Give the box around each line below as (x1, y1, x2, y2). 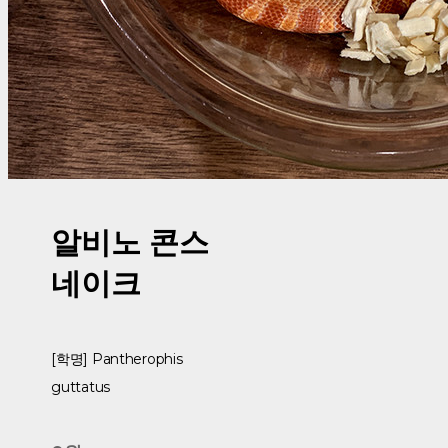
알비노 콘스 (51, 223, 210, 261)
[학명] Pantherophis (51, 349, 183, 368)
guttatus (51, 377, 110, 396)
